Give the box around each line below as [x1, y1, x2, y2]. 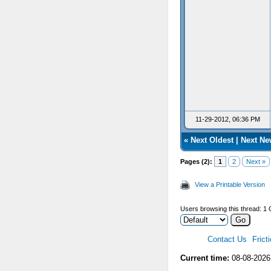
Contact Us [207, 235, 247, 244]
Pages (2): [180, 158, 212, 165]
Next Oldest [191, 135, 233, 145]
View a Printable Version [194, 181, 265, 188]
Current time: [180, 253, 229, 263]
